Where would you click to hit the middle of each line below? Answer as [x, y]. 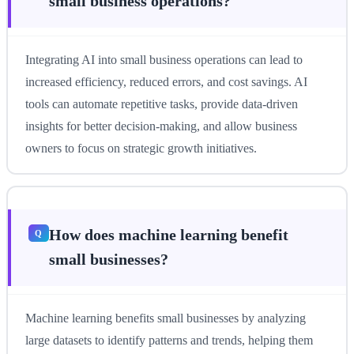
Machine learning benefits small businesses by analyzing [165, 318]
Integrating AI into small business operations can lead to [164, 60]
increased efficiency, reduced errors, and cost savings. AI [166, 82]
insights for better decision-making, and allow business [161, 126]
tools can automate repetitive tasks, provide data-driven [161, 104]
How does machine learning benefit [168, 235]
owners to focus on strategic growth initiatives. [141, 149]
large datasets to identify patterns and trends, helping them [169, 341]
